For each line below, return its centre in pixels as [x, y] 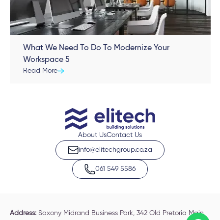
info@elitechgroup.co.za [115, 150]
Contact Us [124, 135]
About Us [92, 135]
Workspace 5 [46, 60]
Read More [40, 70]
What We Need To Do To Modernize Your [96, 48]
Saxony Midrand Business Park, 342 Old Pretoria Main [120, 213]
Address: [23, 213]
